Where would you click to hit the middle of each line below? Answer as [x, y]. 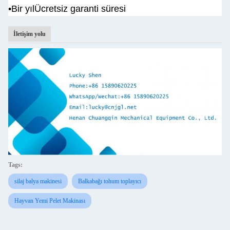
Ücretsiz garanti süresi [80, 9]
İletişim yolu [30, 34]
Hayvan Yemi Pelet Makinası [50, 201]
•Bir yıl [21, 9]
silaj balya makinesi [38, 181]
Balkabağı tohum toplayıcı [110, 181]
